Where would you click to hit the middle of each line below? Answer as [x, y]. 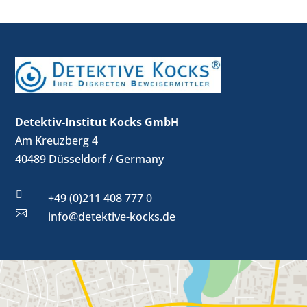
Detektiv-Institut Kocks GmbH [97, 122]
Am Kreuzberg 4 [57, 140]
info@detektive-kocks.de [111, 216]
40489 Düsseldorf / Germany [90, 159]
